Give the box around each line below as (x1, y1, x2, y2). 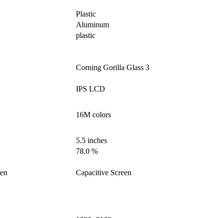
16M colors (76, 110, 111, 119)
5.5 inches (76, 136, 107, 145)
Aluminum (76, 20, 109, 29)
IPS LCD (76, 85, 105, 93)
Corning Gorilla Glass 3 (76, 63, 149, 72)
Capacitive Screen (76, 168, 131, 177)
